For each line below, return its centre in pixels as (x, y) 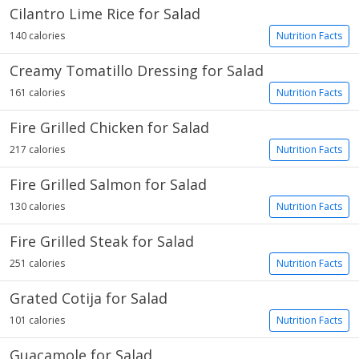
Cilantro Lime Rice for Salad (105, 14)
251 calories (37, 263)
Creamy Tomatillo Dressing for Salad (137, 71)
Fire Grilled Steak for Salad (102, 241)
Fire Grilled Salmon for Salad (108, 184)
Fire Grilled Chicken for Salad (109, 127)
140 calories (37, 36)
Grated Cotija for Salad (89, 298)
